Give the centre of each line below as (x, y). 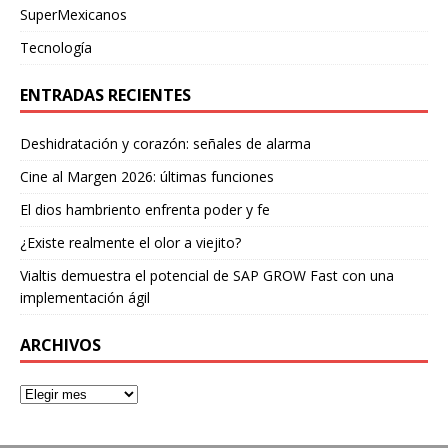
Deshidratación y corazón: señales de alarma (165, 143)
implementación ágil (85, 297)
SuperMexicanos (73, 14)
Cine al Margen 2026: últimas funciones (147, 176)
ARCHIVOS (60, 344)
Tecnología (56, 47)
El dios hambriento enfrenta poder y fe (145, 209)
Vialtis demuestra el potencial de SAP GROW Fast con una (207, 275)
